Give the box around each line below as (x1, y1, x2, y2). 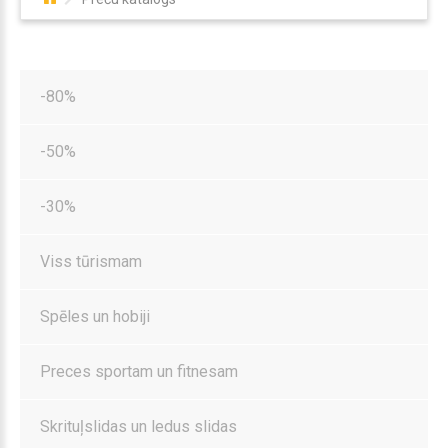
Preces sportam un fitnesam (40, 361, 238, 381)
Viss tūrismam (40, 251, 142, 271)
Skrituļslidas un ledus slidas (40, 416, 237, 436)
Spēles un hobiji (40, 306, 150, 326)
